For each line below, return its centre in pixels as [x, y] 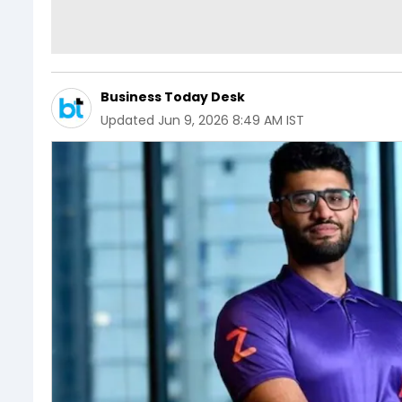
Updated [127, 120]
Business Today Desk [173, 96]
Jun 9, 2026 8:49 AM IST [231, 120]
